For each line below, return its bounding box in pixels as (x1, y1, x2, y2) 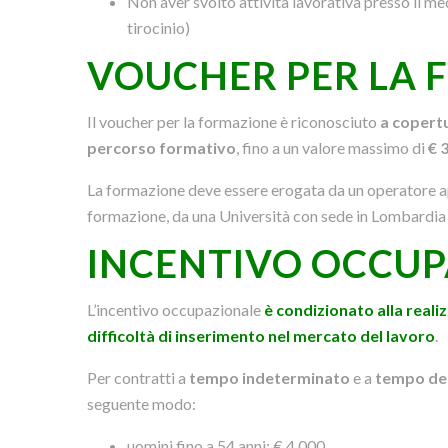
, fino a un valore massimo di (236, 137, 429, 157)
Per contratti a (87, 367, 190, 387)
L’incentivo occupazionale (87, 299, 265, 319)
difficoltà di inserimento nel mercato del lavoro (87, 325, 436, 345)
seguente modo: (87, 393, 197, 413)
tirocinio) (127, 17, 191, 37)
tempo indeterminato (189, 367, 351, 387)
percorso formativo (87, 137, 237, 157)
